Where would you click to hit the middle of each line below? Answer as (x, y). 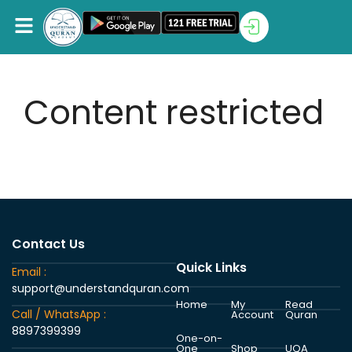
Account (252, 314)
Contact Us (48, 244)
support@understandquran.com (101, 288)
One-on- (199, 338)
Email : (29, 271)
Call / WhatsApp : (59, 314)
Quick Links (211, 267)
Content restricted (174, 112)
